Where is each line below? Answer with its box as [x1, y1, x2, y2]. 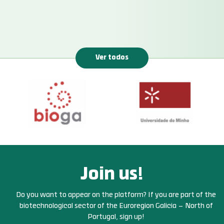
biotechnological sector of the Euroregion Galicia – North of [19, 203, 213, 210]
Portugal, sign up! [87, 214, 145, 221]
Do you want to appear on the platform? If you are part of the [16, 192, 216, 199]
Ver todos [95, 55, 128, 61]
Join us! [80, 167, 143, 183]
